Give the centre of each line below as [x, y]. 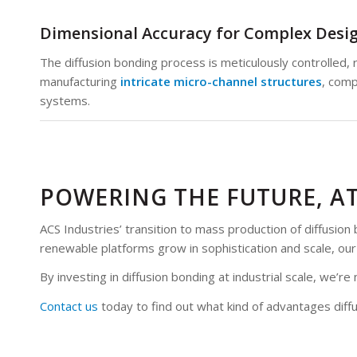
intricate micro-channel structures [221, 81]
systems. [65, 100]
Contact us [69, 306]
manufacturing [80, 81]
